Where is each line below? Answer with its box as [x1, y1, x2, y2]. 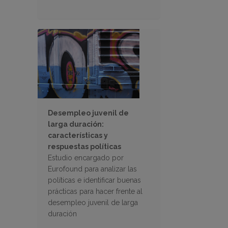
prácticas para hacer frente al [48, 187, 142, 196]
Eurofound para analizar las [48, 165, 137, 174]
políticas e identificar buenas [48, 176, 141, 185]
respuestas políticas [48, 142, 121, 151]
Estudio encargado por [48, 154, 124, 162]
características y [48, 131, 108, 140]
